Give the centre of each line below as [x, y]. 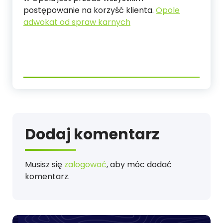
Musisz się [45, 165]
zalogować [85, 165]
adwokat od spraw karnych [77, 22]
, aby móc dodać [139, 165]
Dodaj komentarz [92, 135]
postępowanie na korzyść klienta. [90, 10]
